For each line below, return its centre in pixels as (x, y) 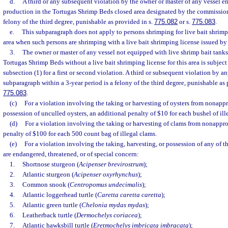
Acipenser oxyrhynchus (106, 175)
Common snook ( (46, 185)
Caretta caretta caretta (129, 195)
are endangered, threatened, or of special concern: (71, 154)
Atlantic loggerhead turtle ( (60, 195)
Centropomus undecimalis (106, 185)
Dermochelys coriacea (107, 215)
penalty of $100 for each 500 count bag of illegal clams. (80, 134)
